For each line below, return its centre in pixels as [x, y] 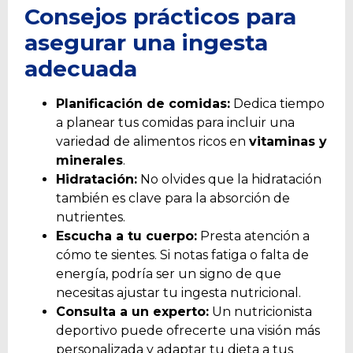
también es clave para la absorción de [173, 198]
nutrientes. [91, 217]
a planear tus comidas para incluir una [175, 122]
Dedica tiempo [277, 103]
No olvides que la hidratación [229, 179]
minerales [89, 160]
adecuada [81, 68]
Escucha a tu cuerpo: [126, 236]
